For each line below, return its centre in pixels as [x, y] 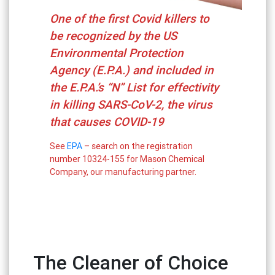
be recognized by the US [114, 36]
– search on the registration [138, 146]
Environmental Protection [117, 53]
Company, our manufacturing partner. [123, 172]
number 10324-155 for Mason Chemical [127, 159]
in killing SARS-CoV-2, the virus [131, 105]
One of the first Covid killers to [130, 19]
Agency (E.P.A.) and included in [132, 70]
